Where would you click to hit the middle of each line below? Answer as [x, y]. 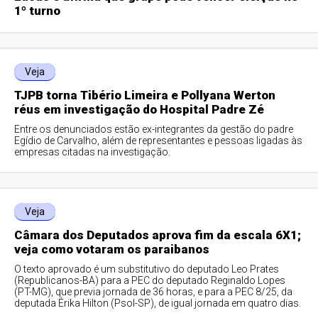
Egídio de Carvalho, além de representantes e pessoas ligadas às [159, 141]
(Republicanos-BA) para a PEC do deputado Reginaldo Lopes [150, 280]
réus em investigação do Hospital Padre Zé [139, 109]
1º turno [38, 11]
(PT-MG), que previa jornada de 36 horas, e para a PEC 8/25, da [154, 292]
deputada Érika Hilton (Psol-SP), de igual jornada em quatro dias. [158, 303]
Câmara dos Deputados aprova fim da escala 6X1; [158, 235]
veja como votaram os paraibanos [112, 249]
